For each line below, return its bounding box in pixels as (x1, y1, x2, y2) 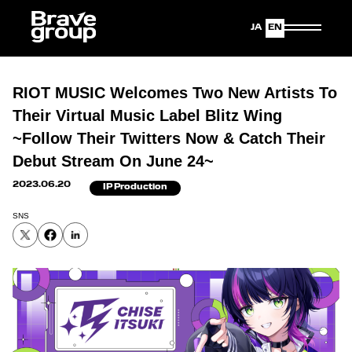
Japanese (225, 22, 287, 35)
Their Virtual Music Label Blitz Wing (13, 107, 282, 124)
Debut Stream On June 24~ (13, 152, 214, 170)
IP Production (103, 183, 167, 192)
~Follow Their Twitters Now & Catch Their (13, 130, 325, 147)
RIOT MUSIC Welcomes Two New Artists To (13, 84, 337, 101)
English (266, 22, 314, 35)
